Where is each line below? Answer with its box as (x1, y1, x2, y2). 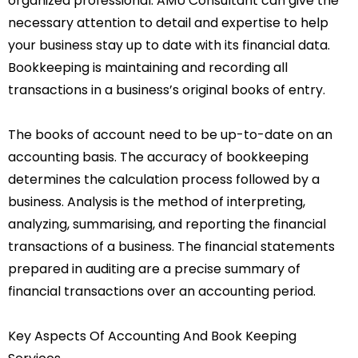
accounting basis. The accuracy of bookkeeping (8, 147, 308, 166)
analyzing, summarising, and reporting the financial (8, 214, 326, 233)
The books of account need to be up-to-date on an (8, 125, 332, 144)
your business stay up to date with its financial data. (8, 35, 330, 54)
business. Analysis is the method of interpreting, (8, 192, 305, 211)
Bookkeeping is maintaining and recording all (8, 58, 288, 77)
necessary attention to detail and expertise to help (8, 13, 328, 32)
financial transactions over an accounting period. (8, 281, 316, 300)
